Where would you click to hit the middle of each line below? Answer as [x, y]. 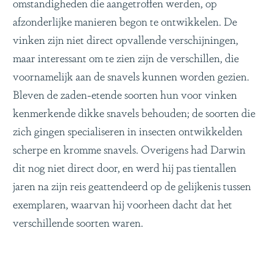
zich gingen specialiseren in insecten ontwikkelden [128, 130]
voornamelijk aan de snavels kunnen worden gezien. [131, 75]
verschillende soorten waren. [78, 222]
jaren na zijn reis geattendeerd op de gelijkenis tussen [132, 185]
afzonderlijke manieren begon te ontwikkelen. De [125, 20]
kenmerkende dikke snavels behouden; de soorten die [134, 112]
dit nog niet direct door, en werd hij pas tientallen [125, 167]
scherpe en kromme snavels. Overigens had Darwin [129, 148]
